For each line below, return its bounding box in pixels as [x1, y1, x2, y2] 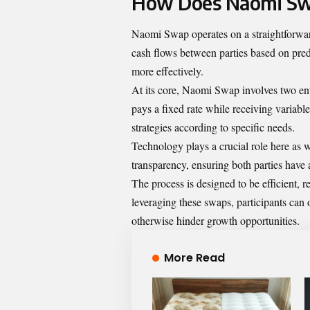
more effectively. [131, 64, 203, 79]
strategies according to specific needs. [131, 120, 295, 135]
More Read [163, 250, 225, 266]
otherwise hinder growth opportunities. [131, 213, 300, 228]
